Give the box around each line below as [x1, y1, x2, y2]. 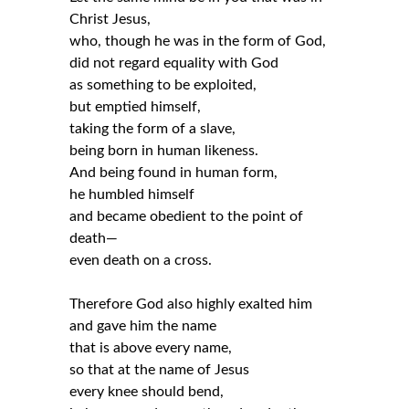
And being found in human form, [69, 165, 278, 181]
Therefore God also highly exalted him [69, 297, 313, 312]
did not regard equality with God [69, 56, 279, 71]
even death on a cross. [69, 253, 213, 268]
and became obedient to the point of [69, 209, 304, 225]
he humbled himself [69, 187, 195, 203]
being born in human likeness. [69, 143, 259, 159]
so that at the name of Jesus [69, 362, 250, 378]
